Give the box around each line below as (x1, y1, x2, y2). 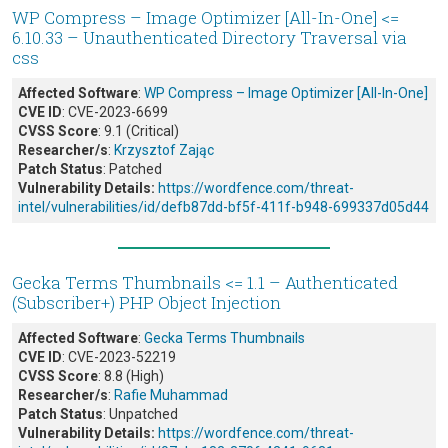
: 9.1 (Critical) (98, 123, 179, 140)
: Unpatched (103, 406, 178, 423)
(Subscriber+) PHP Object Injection (12, 291, 281, 315)
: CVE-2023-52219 (62, 349, 176, 366)
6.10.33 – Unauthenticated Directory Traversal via (12, 26, 407, 50)
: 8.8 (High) (98, 368, 164, 385)
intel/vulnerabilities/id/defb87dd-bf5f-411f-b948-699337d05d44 (18, 199, 429, 216)
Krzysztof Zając (114, 142, 214, 159)
